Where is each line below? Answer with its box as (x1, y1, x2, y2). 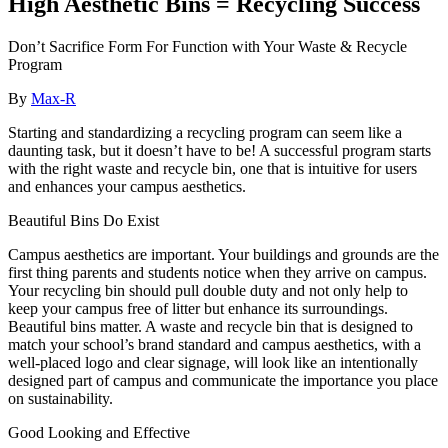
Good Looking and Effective (8, 424, 190, 442)
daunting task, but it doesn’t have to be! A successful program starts (8, 142, 431, 160)
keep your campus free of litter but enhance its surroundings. (8, 300, 388, 318)
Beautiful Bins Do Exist (8, 212, 159, 230)
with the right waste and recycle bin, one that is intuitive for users (8, 160, 417, 178)
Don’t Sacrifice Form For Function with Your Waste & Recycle (8, 38, 407, 56)
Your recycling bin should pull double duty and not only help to (8, 282, 408, 300)
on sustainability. (8, 390, 113, 408)
